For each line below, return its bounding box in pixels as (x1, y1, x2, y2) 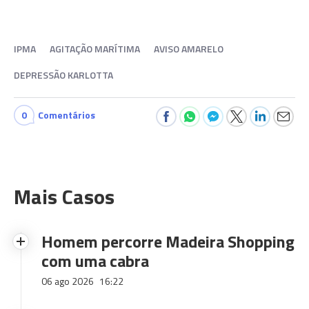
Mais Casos (14, 181, 114, 212)
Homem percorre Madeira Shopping (41, 229, 295, 254)
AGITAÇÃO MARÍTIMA (50, 41, 140, 56)
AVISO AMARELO (154, 41, 223, 56)
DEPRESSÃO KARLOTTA (14, 68, 113, 82)
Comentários (38, 108, 95, 122)
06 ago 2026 (41, 274, 96, 288)
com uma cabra (41, 248, 149, 273)
